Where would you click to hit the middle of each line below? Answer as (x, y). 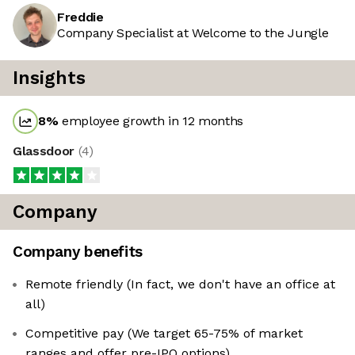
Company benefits (78, 252)
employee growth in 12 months (151, 121)
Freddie (80, 17)
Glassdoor (46, 151)
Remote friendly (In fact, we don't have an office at (180, 284)
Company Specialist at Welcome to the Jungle (193, 33)
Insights (49, 78)
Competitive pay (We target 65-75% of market (164, 334)
